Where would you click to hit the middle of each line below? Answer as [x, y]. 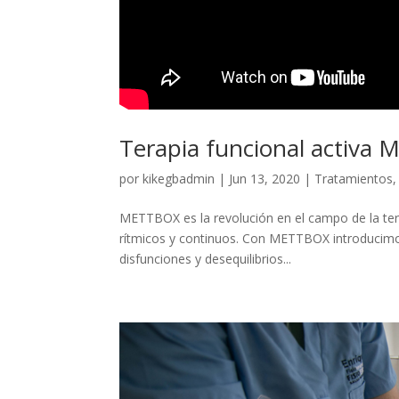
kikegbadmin [179, 178]
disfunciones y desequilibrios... [206, 258]
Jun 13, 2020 [265, 178]
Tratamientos [354, 178]
